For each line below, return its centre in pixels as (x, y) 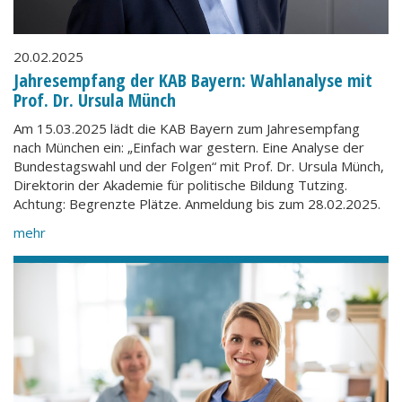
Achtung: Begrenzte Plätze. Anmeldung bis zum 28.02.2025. (197, 204)
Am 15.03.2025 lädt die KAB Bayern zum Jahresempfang (187, 128)
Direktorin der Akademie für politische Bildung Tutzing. (180, 185)
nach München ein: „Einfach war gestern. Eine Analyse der (189, 147)
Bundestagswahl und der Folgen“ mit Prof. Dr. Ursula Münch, (199, 166)
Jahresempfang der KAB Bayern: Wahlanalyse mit (193, 80)
